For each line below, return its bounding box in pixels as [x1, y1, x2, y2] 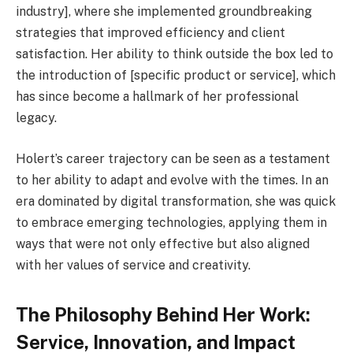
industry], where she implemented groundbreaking [16, 4, 312, 20]
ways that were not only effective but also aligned [16, 236, 310, 251]
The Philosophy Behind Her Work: [16, 303, 310, 326]
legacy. [16, 110, 57, 126]
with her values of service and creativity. [16, 257, 251, 273]
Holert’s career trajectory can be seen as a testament [16, 150, 330, 166]
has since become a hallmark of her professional [16, 89, 299, 105]
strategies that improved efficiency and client [16, 25, 285, 41]
